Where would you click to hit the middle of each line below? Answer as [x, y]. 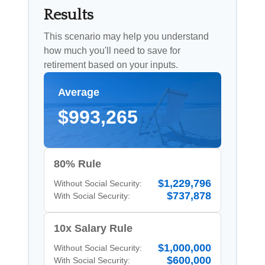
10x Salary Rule [93, 228]
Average [79, 92]
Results [69, 15]
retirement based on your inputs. [111, 64]
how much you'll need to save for [112, 50]
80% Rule [77, 164]
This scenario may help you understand [126, 36]
